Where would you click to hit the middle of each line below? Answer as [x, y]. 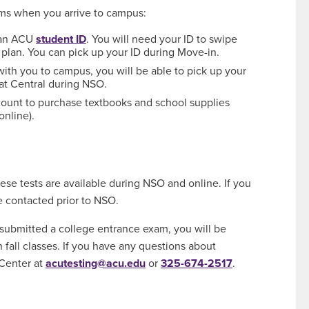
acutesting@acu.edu [96, 263]
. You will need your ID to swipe [162, 39]
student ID [61, 39]
